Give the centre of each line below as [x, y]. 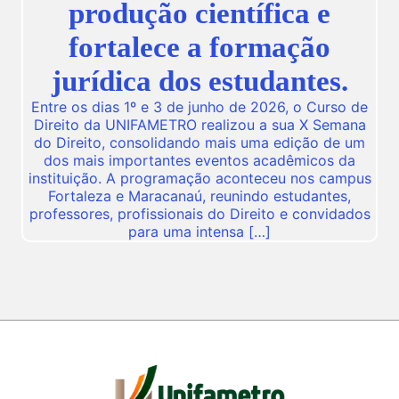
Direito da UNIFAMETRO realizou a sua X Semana [199, 125]
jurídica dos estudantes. [199, 81]
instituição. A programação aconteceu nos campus [199, 179]
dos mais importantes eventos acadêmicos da [199, 161]
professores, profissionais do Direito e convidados [199, 214]
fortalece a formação [199, 47]
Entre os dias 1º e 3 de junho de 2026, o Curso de [199, 107]
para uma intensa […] [199, 232]
